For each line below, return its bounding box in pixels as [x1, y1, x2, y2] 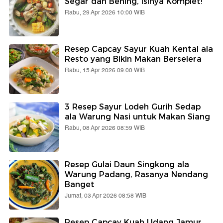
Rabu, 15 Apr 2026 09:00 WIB [65, 65, 145, 75]
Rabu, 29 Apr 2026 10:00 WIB [65, 7, 145, 17]
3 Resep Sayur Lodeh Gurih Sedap [65, 102, 201, 111]
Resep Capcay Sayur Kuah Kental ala [65, 44, 213, 54]
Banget [65, 179, 95, 189]
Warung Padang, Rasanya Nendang [65, 169, 208, 179]
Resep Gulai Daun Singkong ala [65, 159, 189, 169]
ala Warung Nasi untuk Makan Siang [65, 111, 210, 121]
